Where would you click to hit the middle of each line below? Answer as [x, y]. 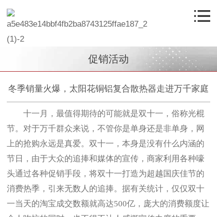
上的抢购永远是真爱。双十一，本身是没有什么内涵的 [106, 143]
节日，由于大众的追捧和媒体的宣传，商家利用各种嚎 [106, 158]
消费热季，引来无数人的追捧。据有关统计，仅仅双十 [106, 188]
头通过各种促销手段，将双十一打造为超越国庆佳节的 [106, 173]
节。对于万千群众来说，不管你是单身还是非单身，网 [106, 128]
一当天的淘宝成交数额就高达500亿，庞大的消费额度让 [108, 203]
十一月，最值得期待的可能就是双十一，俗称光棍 [114, 113]
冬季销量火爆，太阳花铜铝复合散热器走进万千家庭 [108, 88]
